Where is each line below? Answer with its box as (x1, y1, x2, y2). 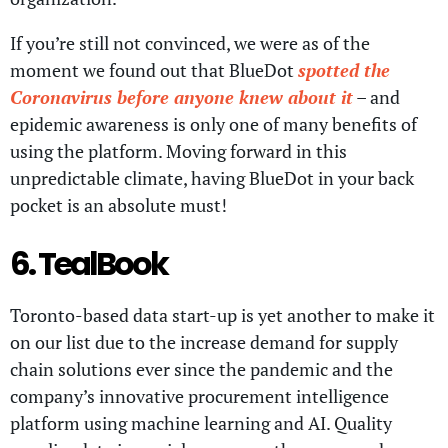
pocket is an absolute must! (10, 193, 227, 218)
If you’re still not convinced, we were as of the (10, 31, 370, 56)
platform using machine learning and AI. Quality (10, 411, 392, 436)
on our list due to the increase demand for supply (10, 330, 398, 355)
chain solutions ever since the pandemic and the (10, 357, 393, 382)
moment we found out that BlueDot (10, 58, 298, 83)
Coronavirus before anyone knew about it (10, 85, 353, 110)
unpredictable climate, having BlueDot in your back (10, 166, 414, 191)
